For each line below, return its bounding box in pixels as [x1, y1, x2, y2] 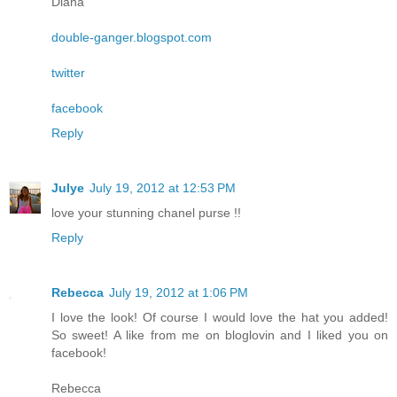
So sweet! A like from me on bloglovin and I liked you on [51, 328, 388, 343]
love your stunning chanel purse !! [51, 206, 241, 221]
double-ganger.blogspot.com [51, 30, 212, 45]
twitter [51, 66, 85, 81]
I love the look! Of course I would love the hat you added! [51, 310, 388, 325]
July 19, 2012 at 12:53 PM [90, 181, 236, 196]
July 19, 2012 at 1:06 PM [109, 285, 248, 300]
